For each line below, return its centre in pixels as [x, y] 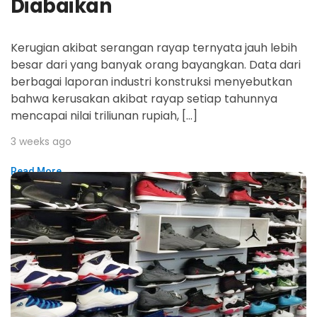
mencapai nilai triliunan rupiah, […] [104, 116]
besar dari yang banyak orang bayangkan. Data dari [156, 65]
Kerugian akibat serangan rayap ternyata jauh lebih [154, 48]
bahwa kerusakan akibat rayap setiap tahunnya [144, 99]
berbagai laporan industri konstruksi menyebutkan [151, 82]
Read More [36, 172]
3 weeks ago [41, 142]
